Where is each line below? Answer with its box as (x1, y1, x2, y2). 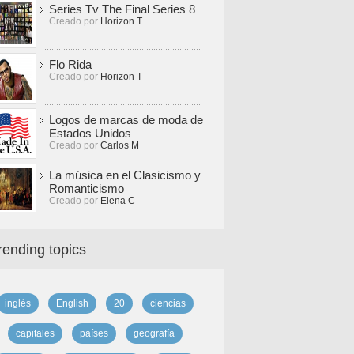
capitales (15, 328, 55, 339)
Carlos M (100, 140, 139, 151)
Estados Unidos (49, 126, 131, 140)
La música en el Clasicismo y (49, 168, 201, 182)
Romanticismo (49, 182, 124, 195)
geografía (133, 328, 175, 339)
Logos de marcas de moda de (49, 113, 203, 126)
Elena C (100, 195, 135, 206)
